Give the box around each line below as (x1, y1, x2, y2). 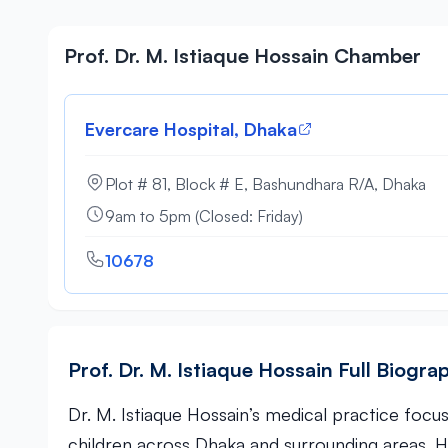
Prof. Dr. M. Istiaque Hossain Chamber (64, 43, 421, 68)
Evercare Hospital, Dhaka (85, 118, 297, 140)
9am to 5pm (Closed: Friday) (105, 206, 303, 226)
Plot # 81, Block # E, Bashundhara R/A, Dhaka (105, 174, 426, 194)
